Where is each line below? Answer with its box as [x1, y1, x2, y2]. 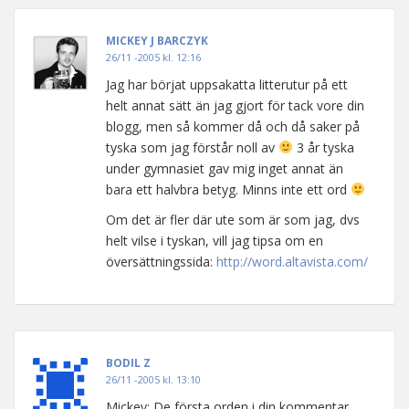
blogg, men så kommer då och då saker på [106, 118, 360, 135]
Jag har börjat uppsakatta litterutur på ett [106, 76, 348, 93]
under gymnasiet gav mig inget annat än [106, 160, 343, 177]
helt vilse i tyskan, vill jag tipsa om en [106, 232, 323, 249]
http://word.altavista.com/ [216, 253, 368, 270]
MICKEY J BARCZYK [106, 33, 208, 48]
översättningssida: [106, 253, 216, 270]
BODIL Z [106, 355, 151, 371]
